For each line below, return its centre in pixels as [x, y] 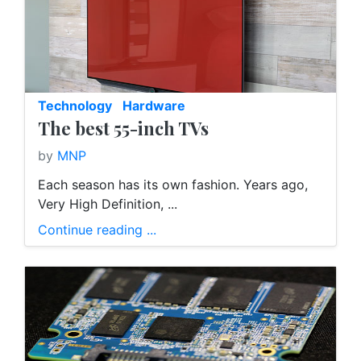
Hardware [154, 106]
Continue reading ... [97, 230]
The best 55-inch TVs [123, 129]
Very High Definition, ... [108, 204]
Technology [75, 106]
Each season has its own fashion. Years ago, [173, 185]
